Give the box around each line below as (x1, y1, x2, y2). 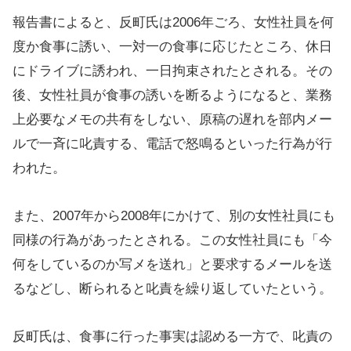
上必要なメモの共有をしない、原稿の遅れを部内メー (13, 112, 332, 127)
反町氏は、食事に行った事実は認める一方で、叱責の (13, 329, 332, 344)
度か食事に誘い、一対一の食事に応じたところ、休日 (13, 39, 332, 54)
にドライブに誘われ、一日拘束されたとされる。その (13, 63, 332, 78)
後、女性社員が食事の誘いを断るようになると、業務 (13, 88, 332, 103)
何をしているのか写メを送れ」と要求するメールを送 (13, 257, 332, 272)
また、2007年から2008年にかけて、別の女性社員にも (13, 208, 335, 223)
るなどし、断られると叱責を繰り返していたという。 (13, 281, 332, 296)
